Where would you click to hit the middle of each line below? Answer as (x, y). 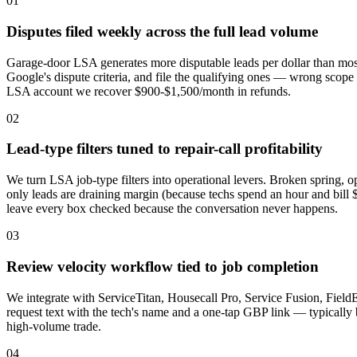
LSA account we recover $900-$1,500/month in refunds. (149, 91)
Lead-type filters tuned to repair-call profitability (165, 149)
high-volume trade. (54, 326)
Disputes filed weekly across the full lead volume (162, 31)
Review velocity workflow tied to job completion (163, 266)
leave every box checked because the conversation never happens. (172, 209)
